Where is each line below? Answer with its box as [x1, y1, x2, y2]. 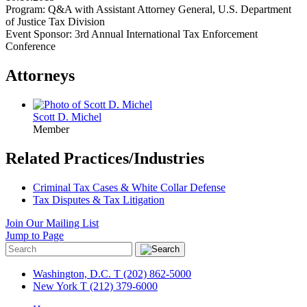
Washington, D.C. [33, 267, 111, 280]
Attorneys [5, 66, 75, 84]
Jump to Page [5, 229, 64, 241]
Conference [5, 40, 56, 52]
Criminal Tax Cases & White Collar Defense [33, 181, 225, 193]
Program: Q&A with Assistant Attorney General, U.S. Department [5, 3, 291, 15]
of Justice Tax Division [5, 15, 105, 27]
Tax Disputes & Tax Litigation [33, 193, 164, 206]
